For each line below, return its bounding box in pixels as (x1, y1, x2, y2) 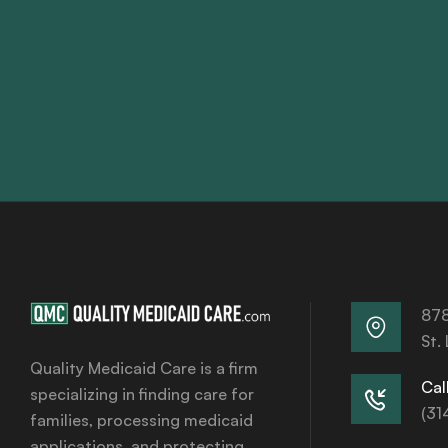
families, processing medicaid (30, 410, 253, 431)
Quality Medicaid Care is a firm (30, 358, 258, 379)
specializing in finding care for (30, 384, 254, 405)
